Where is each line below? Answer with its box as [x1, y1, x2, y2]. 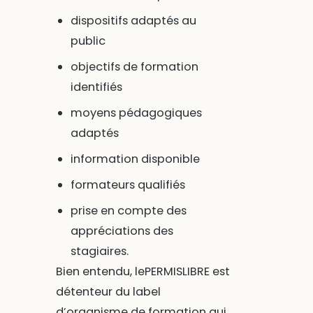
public [70, 33, 105, 50]
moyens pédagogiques [70, 105, 202, 122]
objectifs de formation [70, 59, 198, 75]
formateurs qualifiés [70, 177, 185, 194]
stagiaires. [70, 243, 129, 260]
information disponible [70, 151, 200, 168]
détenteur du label [55, 284, 161, 300]
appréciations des [70, 223, 173, 240]
